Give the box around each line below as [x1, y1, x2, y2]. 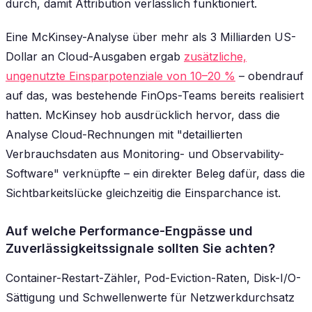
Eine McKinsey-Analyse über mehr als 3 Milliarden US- [6, 29, 296, 44]
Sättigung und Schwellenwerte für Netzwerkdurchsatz [6, 290, 295, 305]
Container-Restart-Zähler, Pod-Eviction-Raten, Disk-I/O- [6, 271, 301, 286]
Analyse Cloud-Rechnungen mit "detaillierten [6, 127, 242, 141]
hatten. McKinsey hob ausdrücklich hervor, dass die [6, 107, 280, 122]
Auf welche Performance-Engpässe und [6, 224, 253, 239]
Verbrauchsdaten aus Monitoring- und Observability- [6, 146, 284, 161]
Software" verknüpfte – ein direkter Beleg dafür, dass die [6, 166, 305, 180]
